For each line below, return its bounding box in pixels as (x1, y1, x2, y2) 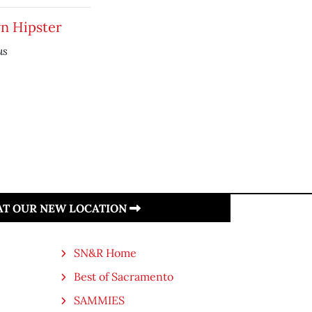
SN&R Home (74, 246, 136, 260)
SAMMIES (74, 293, 125, 307)
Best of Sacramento (74, 270, 173, 283)
